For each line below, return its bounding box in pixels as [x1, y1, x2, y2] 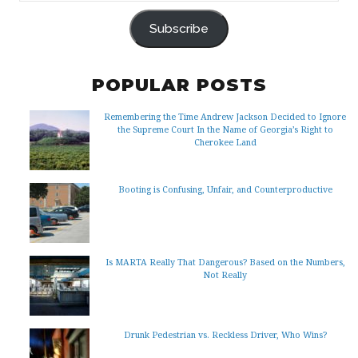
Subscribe [149, 21, 209, 37]
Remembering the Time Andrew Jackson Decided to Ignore [104, 109, 346, 122]
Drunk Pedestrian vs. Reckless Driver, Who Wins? [123, 328, 327, 340]
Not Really [203, 268, 247, 280]
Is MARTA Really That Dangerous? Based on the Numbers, [105, 255, 345, 268]
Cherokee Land [193, 135, 257, 148]
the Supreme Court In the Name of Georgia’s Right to [117, 122, 333, 135]
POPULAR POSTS [91, 74, 267, 96]
